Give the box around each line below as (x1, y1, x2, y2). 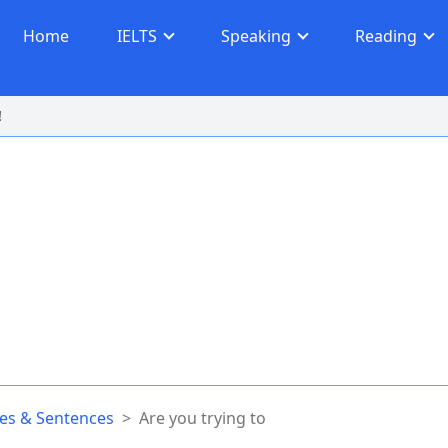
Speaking (221, 25, 291, 47)
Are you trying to (139, 407, 267, 429)
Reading (355, 25, 417, 47)
